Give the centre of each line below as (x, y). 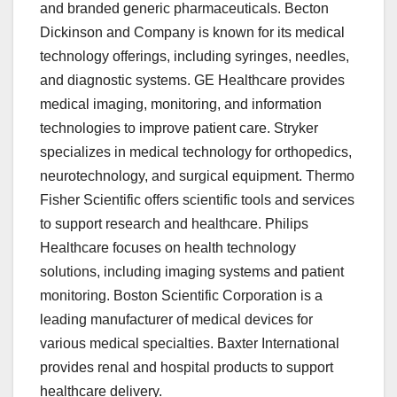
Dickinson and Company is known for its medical (192, 33)
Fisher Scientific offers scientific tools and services (197, 200)
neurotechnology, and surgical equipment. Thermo (197, 176)
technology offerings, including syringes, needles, (195, 57)
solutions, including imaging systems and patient (192, 272)
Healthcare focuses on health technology (168, 248)
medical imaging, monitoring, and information (181, 105)
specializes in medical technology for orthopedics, (196, 152)
